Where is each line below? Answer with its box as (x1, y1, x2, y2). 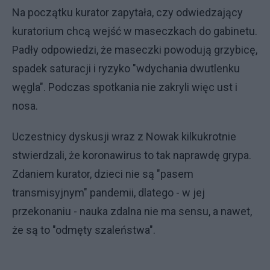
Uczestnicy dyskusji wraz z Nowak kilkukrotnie (12, 130, 236, 143)
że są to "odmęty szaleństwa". (12, 224, 158, 236)
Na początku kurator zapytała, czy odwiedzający (12, 6, 243, 19)
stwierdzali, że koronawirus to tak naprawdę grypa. (12, 149, 251, 162)
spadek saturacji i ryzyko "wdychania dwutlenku (12, 62, 240, 75)
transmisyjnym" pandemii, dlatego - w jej (12, 186, 205, 199)
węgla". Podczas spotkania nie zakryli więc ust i (12, 81, 237, 93)
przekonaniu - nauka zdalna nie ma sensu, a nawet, (12, 205, 252, 218)
